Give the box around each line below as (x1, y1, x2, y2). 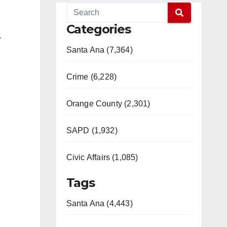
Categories (66, 22, 131, 36)
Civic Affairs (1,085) (66, 153, 138, 162)
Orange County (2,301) (66, 99, 150, 108)
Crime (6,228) (66, 72, 117, 81)
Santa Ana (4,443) (66, 199, 133, 208)
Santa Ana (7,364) (66, 46, 133, 54)
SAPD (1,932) (66, 126, 118, 135)
